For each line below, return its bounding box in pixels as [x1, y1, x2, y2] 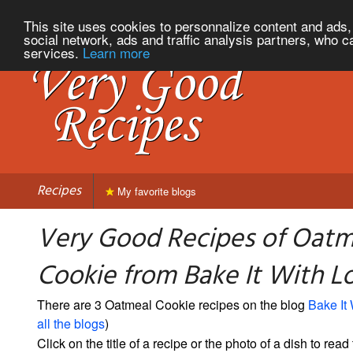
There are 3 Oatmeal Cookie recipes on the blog [37, 295, 308, 314]
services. [24, 42, 83, 62]
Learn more [83, 42, 150, 62]
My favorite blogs [114, 183, 196, 199]
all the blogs [37, 314, 105, 333]
